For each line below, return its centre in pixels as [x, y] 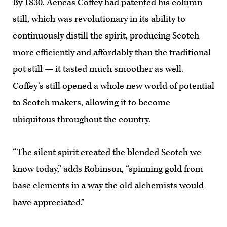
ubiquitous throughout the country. [82, 119]
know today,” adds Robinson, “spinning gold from [108, 169]
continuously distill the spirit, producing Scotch [106, 36]
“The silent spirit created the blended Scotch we [107, 152]
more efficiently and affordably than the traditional [112, 52]
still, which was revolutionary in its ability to [99, 19]
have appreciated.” [49, 202]
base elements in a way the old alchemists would [108, 186]
